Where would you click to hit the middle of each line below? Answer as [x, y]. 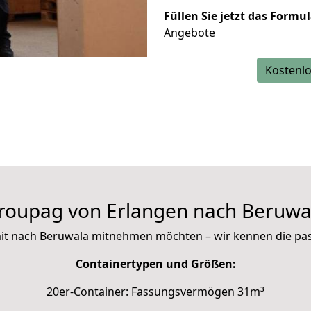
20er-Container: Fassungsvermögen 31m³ [155, 292]
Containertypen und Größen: [155, 264]
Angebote [190, 33]
